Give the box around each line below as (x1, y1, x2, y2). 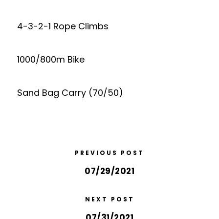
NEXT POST (85, 195, 134, 203)
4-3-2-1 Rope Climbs (17, 20, 109, 32)
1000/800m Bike (17, 53, 85, 66)
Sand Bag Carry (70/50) (17, 87, 123, 99)
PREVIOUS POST (75, 149, 144, 157)
